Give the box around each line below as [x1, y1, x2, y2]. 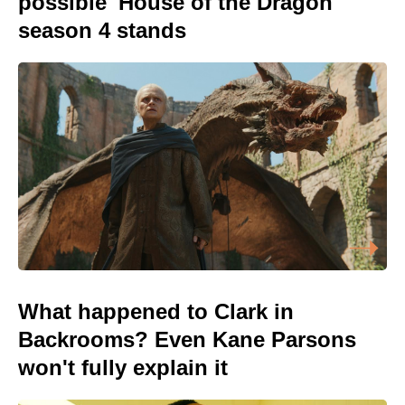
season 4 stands [18, 18, 186, 43]
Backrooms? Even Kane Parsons [18, 326, 356, 352]
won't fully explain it [18, 354, 228, 380]
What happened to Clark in [18, 298, 294, 324]
